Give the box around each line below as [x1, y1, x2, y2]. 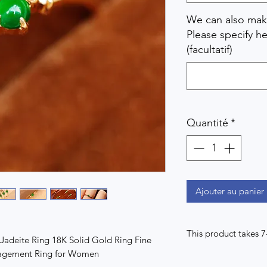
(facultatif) [187, 43, 232, 57]
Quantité [187, 116, 228, 130]
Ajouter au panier [195, 185, 264, 197]
